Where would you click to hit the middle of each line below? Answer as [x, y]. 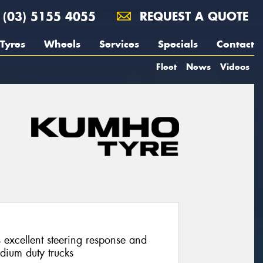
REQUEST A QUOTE [192, 16]
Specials [178, 44]
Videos [235, 67]
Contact [235, 44]
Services [119, 44]
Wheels [62, 44]
